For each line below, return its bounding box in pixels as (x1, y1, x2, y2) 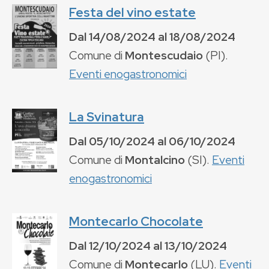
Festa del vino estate (69, 4, 196, 20)
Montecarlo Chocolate (69, 213, 203, 229)
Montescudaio (125, 47, 203, 63)
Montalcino (125, 151, 185, 168)
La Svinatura (69, 108, 144, 125)
